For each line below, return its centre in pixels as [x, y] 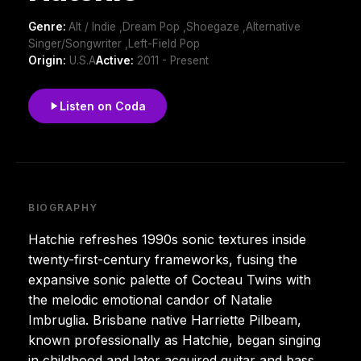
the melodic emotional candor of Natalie [150, 299]
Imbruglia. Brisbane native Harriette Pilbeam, [165, 320]
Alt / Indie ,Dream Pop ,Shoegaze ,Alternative [185, 26]
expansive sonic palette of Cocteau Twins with [170, 279]
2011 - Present [171, 60]
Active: [115, 60]
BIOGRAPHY [64, 207]
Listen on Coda [103, 106]
